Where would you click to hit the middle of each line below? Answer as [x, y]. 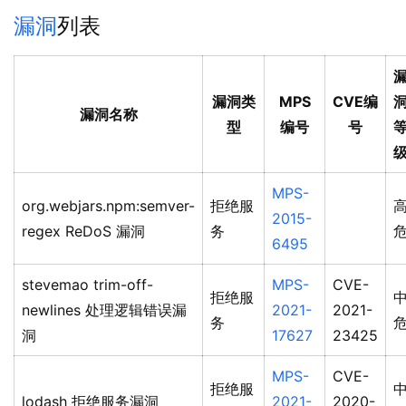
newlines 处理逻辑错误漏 [104, 310]
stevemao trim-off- [87, 285]
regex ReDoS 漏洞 [83, 232]
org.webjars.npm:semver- [108, 206]
